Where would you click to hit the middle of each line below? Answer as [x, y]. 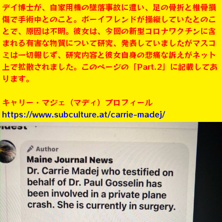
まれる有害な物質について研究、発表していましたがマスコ [109, 43]
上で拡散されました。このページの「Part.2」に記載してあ [110, 67]
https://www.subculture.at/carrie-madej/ [83, 114]
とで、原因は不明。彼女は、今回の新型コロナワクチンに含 [109, 31]
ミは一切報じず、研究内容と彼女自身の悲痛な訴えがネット [109, 55]
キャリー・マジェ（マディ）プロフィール [77, 102]
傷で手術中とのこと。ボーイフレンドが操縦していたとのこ [109, 19]
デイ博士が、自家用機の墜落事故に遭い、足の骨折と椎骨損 [109, 7]
